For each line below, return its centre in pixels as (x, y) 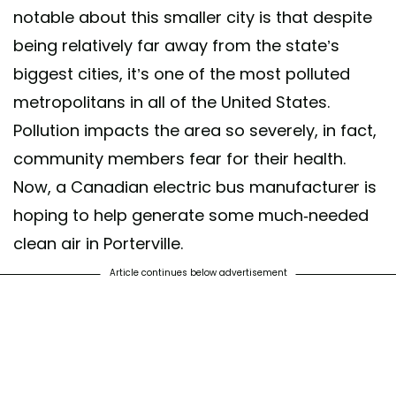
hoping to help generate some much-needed (191, 215)
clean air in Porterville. (98, 243)
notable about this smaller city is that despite (193, 17)
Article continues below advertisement (198, 272)
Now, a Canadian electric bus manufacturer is (195, 187)
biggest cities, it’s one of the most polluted (182, 73)
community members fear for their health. (179, 158)
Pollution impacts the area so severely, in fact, (195, 130)
